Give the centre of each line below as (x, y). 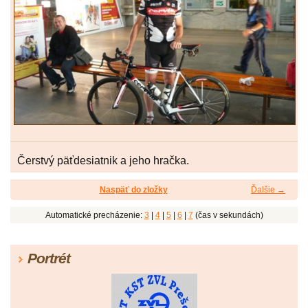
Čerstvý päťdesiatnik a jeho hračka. (103, 161)
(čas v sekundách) (228, 216)
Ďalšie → (268, 190)
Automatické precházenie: (95, 216)
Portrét (49, 258)
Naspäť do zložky (133, 190)
